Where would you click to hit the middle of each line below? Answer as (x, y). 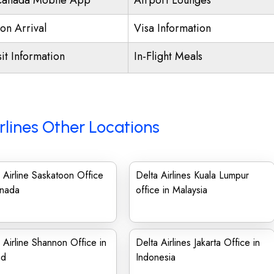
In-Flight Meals (168, 56)
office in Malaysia (172, 190)
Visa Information (172, 28)
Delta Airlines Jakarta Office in (198, 243)
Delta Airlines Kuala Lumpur (192, 175)
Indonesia (156, 257)
